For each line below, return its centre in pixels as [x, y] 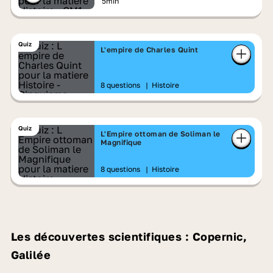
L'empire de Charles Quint [149, 50]
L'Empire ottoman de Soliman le [160, 134]
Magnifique [121, 142]
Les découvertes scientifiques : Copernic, [129, 236]
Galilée [31, 255]
